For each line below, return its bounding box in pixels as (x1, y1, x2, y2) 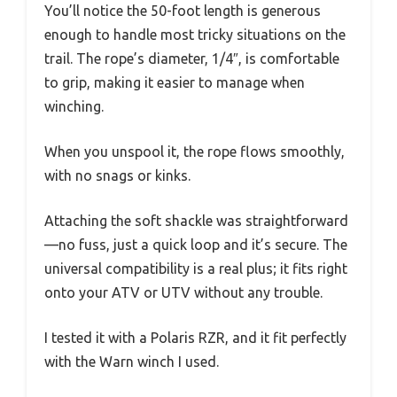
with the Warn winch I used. (44, 353, 219, 370)
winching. (44, 97, 104, 114)
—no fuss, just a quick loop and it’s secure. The (44, 236, 347, 253)
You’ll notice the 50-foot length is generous (44, 2, 321, 19)
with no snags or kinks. (44, 167, 191, 183)
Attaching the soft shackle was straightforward (44, 212, 348, 229)
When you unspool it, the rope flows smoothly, (44, 143, 345, 160)
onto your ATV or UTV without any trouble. (44, 284, 323, 300)
